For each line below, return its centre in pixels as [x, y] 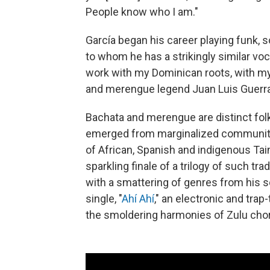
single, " [104, 198]
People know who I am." [142, 11]
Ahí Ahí [138, 198]
